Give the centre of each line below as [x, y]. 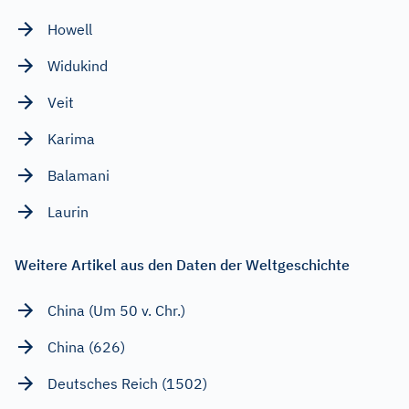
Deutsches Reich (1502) [127, 383]
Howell [70, 29]
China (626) [86, 346]
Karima [71, 138]
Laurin [68, 211]
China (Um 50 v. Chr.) [116, 310]
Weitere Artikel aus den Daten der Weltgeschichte [182, 264]
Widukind [78, 65]
